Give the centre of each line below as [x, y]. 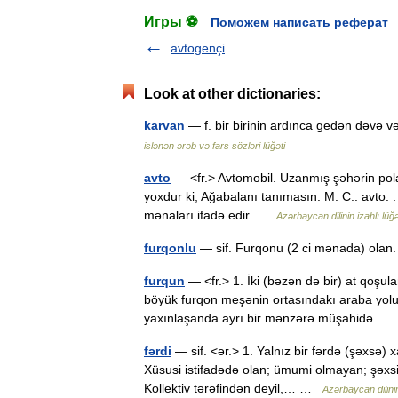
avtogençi [198, 48]
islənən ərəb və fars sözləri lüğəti [215, 146]
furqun [164, 281]
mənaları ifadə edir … [210, 215]
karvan [164, 125]
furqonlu [170, 248]
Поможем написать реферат [299, 22]
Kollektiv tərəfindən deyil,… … [233, 388]
